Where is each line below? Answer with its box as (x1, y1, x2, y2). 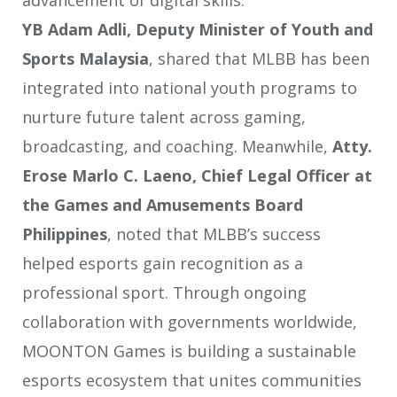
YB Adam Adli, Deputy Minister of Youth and (22, 19, 373, 41)
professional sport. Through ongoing (22, 282, 307, 304)
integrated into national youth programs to (22, 77, 357, 99)
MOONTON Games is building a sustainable (22, 340, 356, 362)
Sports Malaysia (22, 48, 149, 70)
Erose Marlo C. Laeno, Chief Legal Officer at (22, 165, 372, 187)
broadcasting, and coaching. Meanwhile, (22, 136, 332, 158)
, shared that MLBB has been (149, 48, 370, 70)
